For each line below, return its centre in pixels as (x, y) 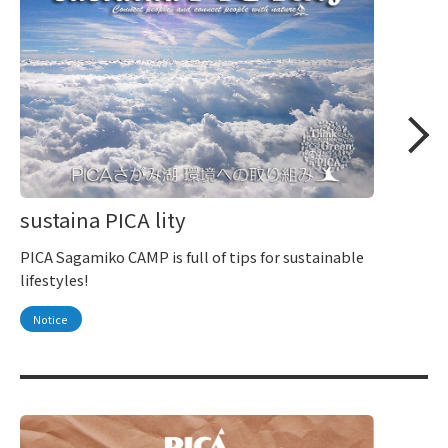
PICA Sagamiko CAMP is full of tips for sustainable (192, 257)
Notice (51, 319)
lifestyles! (54, 280)
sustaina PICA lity (103, 220)
